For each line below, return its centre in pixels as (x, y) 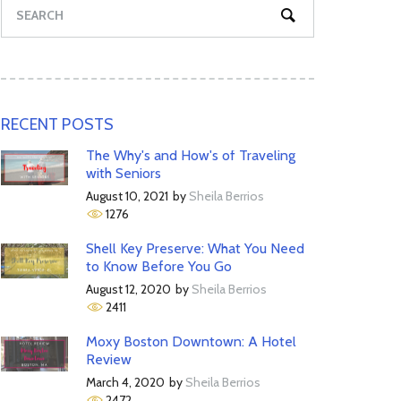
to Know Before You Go (159, 266)
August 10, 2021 (127, 196)
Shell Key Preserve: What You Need (195, 248)
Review (109, 359)
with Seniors (124, 173)
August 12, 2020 (128, 289)
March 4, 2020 (125, 382)
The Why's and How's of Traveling (191, 155)
